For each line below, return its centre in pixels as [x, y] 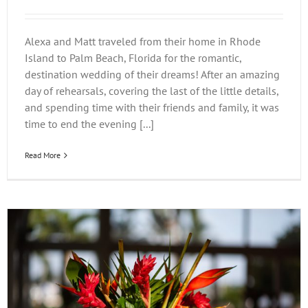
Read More [43, 155]
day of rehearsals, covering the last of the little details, [152, 91]
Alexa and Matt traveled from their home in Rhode [143, 42]
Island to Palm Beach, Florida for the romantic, [133, 58]
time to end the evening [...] [89, 124]
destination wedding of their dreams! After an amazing [152, 75]
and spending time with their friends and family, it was [152, 108]
